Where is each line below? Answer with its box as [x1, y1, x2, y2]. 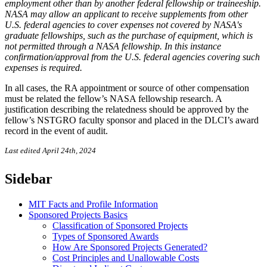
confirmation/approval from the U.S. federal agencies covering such [5, 52, 260, 63]
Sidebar [5, 171, 52, 187]
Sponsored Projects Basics [29, 210, 128, 221]
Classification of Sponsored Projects [52, 221, 188, 231]
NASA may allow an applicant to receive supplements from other [5, 9, 248, 20]
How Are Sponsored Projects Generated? [52, 242, 207, 253]
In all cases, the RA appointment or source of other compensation [5, 83, 249, 94]
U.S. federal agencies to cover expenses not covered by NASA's [5, 20, 242, 30]
